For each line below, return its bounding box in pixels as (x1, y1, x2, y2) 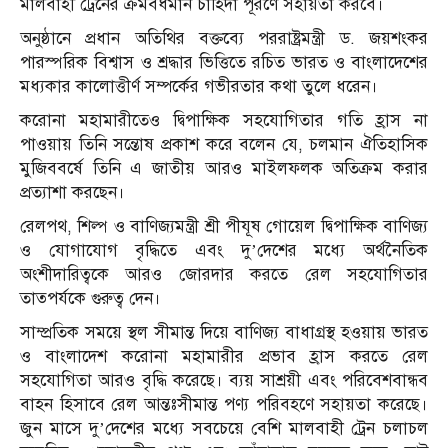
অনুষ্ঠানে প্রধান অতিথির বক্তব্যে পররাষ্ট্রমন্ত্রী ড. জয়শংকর (20, 27, 428, 49)
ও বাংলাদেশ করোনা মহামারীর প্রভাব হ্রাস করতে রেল (20, 345, 428, 367)
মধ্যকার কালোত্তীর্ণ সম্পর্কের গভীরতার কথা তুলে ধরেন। (20, 75, 378, 97)
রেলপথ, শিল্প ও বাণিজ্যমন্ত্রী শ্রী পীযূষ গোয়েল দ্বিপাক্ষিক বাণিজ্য (20, 215, 428, 237)
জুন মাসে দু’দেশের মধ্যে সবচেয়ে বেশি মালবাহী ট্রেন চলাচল (20, 417, 428, 439)
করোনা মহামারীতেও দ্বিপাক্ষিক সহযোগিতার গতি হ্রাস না (20, 109, 428, 131)
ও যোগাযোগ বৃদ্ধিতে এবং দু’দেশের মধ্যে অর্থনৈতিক (20, 239, 428, 261)
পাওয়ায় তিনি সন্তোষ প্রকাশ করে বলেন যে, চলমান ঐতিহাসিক (20, 133, 428, 155)
